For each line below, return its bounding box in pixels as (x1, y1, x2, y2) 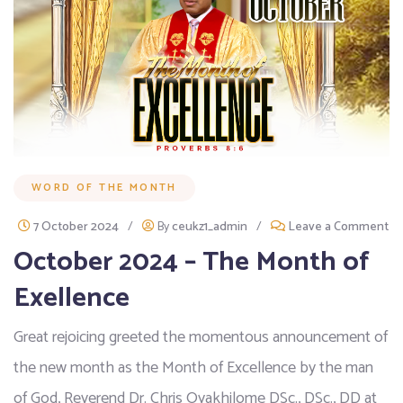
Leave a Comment (288, 216, 389, 237)
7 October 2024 (33, 216, 119, 237)
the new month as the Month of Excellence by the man (13, 354, 373, 381)
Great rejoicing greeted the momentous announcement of (13, 323, 388, 351)
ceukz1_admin (172, 216, 247, 237)
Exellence (13, 275, 130, 320)
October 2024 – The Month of (13, 239, 370, 284)
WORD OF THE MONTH (31, 178, 177, 196)
